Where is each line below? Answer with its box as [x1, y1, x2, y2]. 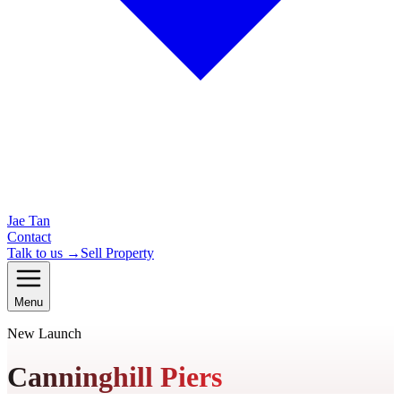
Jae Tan [7, 213, 50, 228]
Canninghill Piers [7, 361, 222, 394]
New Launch [7, 326, 81, 341]
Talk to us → [7, 245, 81, 260]
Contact [7, 229, 51, 244]
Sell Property [81, 245, 154, 260]
